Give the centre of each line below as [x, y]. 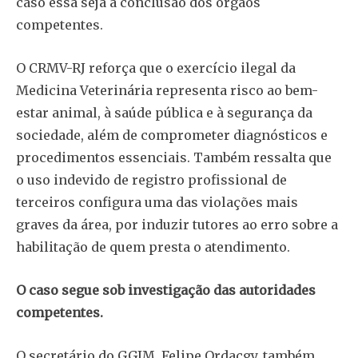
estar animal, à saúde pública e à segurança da [164, 113]
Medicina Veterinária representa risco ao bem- [167, 91]
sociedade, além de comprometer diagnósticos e [172, 135]
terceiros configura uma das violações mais [157, 203]
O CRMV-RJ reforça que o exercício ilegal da [156, 68]
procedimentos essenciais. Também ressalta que [174, 158]
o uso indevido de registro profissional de [151, 180]
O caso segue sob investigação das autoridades [166, 290]
